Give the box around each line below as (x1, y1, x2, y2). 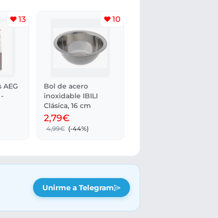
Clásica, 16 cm (44, 101, 91, 110)
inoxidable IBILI (44, 91, 98, 100)
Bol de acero (44, 81, 89, 91)
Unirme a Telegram (42, 183, 114, 192)
